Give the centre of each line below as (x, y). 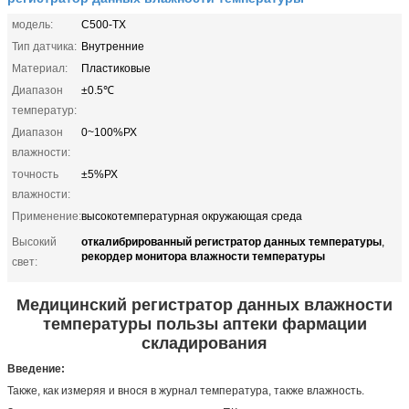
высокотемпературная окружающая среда (192, 216)
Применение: (47, 216)
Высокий (34, 241)
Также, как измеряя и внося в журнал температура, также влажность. (186, 390)
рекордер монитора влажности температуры (203, 255)
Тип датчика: (44, 46)
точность (35, 174)
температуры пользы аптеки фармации (204, 324)
